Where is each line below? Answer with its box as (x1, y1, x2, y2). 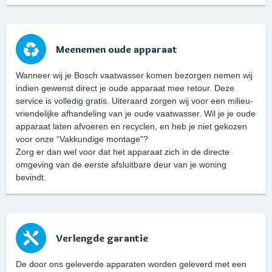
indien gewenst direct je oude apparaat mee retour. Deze (16, 83, 234, 93)
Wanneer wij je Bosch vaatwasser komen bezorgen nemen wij (16, 70, 253, 81)
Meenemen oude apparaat (56, 43, 177, 56)
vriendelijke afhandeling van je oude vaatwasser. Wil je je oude (16, 109, 256, 119)
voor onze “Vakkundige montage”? (16, 134, 148, 144)
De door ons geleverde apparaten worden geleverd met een (16, 259, 246, 270)
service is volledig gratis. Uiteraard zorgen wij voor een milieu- (16, 96, 253, 106)
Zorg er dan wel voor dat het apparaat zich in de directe (16, 147, 229, 157)
